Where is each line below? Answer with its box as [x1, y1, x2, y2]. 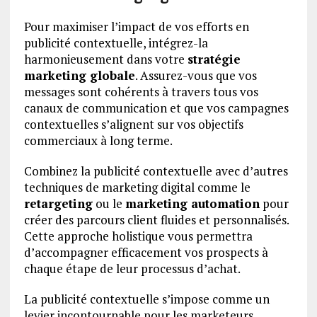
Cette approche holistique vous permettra [23, 227, 253, 244]
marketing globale [23, 67, 135, 83]
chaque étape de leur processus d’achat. [23, 260, 241, 277]
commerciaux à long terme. [23, 132, 173, 149]
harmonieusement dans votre [23, 50, 188, 67]
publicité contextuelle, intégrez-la [23, 34, 208, 51]
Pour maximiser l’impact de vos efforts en [23, 18, 249, 35]
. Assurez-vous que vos [134, 67, 257, 83]
